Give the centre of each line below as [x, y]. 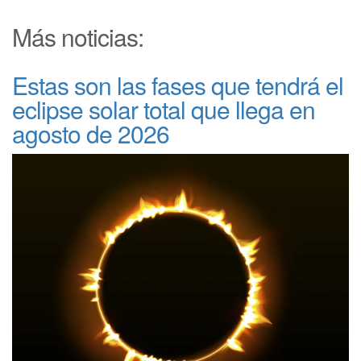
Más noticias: [78, 36]
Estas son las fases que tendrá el [178, 85]
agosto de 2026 [91, 133]
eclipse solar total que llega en [164, 109]
